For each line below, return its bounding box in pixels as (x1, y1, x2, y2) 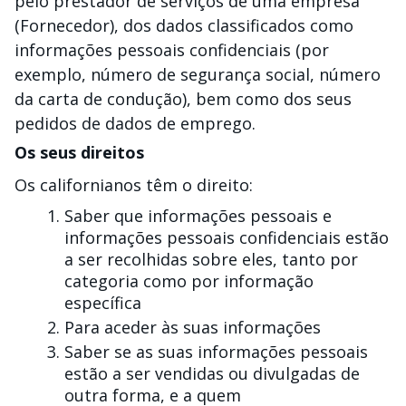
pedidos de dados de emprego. (14, 112, 256, 134)
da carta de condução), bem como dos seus (14, 88, 352, 110)
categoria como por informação (64, 270, 314, 292)
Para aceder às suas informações (64, 316, 321, 338)
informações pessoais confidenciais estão (64, 227, 389, 248)
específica (64, 292, 141, 314)
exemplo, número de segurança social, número (14, 63, 381, 85)
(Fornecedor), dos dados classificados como (14, 14, 353, 36)
